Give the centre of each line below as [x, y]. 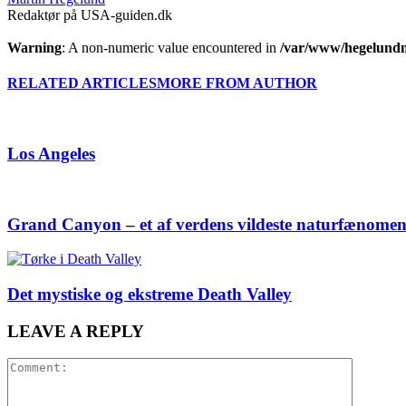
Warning [34, 47]
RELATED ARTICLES [82, 83]
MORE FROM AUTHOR [237, 83]
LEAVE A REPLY [76, 331]
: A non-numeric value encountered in [171, 47]
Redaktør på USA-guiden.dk [90, 14]
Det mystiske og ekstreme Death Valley [150, 294]
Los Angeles [51, 154]
